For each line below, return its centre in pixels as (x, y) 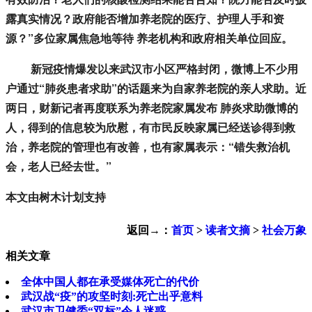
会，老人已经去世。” (58, 166)
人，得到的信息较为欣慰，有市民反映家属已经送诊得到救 (150, 127)
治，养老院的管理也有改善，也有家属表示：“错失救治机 (148, 147)
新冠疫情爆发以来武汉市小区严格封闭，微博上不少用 (152, 69)
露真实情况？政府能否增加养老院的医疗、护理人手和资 (145, 19)
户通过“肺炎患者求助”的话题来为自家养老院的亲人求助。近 (156, 88)
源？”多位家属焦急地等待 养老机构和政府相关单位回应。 (149, 38)
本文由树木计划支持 (56, 197)
